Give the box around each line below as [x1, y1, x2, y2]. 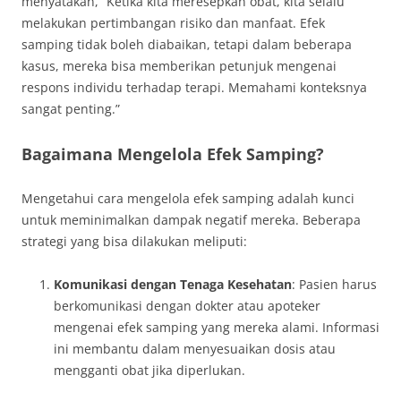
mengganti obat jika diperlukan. [54, 362, 245, 379]
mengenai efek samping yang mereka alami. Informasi [54, 319, 380, 336]
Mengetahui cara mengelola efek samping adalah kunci [21, 190, 354, 207]
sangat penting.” [21, 100, 120, 117]
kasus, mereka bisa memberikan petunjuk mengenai [21, 57, 337, 74]
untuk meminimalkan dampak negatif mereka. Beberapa [21, 211, 361, 228]
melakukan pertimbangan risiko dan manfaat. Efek [21, 14, 325, 31]
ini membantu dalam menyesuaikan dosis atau [54, 340, 336, 357]
